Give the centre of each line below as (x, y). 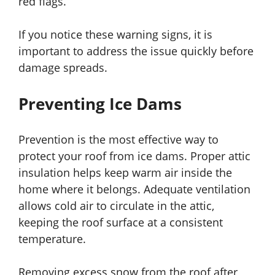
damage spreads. (63, 68)
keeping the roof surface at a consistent (121, 223)
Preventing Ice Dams (100, 104)
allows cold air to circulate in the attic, (116, 206)
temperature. (52, 239)
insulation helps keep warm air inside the (125, 173)
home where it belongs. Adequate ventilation (134, 189)
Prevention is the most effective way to (118, 140)
